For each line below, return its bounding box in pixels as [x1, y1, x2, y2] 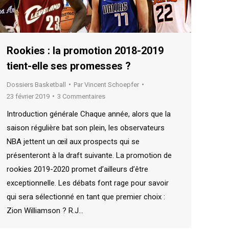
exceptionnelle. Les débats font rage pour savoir [7, 178, 169, 188]
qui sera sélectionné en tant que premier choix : [7, 192, 165, 201]
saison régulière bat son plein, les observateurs [7, 123, 165, 132]
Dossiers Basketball [7, 80, 66, 88]
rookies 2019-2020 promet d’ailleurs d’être [7, 164, 148, 174]
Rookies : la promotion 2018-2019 [7, 44, 164, 57]
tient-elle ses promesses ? [7, 59, 131, 72]
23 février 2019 [7, 92, 50, 100]
